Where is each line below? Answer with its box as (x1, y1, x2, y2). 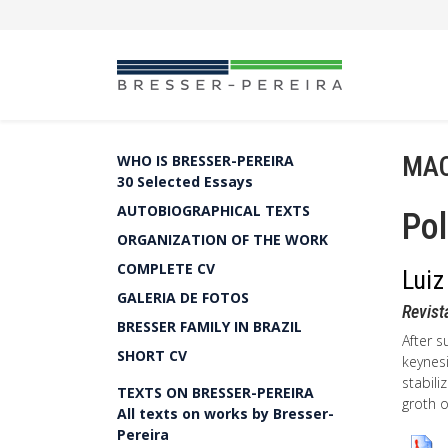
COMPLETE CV (117, 259, 215, 278)
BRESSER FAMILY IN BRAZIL (117, 317, 302, 336)
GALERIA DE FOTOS (117, 288, 249, 307)
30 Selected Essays (117, 172, 253, 191)
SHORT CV (117, 346, 187, 365)
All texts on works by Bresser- (117, 404, 334, 423)
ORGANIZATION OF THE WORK (117, 230, 328, 249)
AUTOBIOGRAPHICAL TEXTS (117, 201, 310, 220)
